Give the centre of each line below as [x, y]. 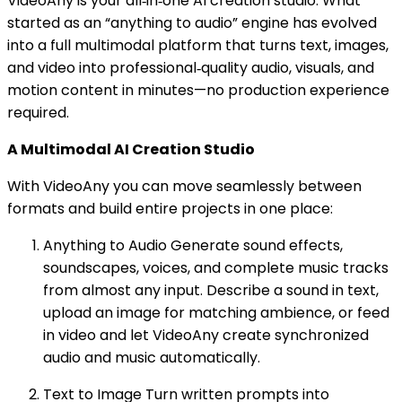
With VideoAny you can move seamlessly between [184, 186]
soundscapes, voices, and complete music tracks [216, 267]
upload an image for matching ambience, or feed [216, 312]
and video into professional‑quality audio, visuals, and [191, 67]
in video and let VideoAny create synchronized [206, 335]
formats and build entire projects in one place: [170, 208]
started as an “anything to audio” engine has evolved [192, 22]
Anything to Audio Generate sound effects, [193, 245]
